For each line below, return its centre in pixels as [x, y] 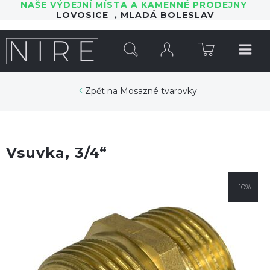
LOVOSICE [85, 15]
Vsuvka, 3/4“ [57, 153]
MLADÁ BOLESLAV [166, 15]
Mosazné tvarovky [158, 91]
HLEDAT [213, 36]
